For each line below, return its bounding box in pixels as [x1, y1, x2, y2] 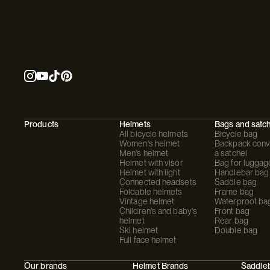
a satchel [215, 148, 247, 158]
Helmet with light [119, 168, 180, 177]
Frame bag [215, 187, 254, 196]
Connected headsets [119, 177, 196, 187]
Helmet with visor [119, 158, 183, 168]
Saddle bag [215, 177, 257, 187]
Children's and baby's [119, 206, 198, 216]
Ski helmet [119, 225, 158, 235]
